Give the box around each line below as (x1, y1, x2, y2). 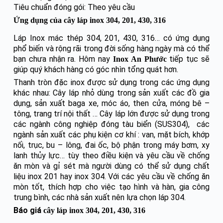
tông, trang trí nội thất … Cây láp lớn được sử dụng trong (13, 109, 210, 119)
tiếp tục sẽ (166, 54, 210, 64)
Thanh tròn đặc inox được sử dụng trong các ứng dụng (13, 78, 210, 88)
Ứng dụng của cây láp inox (13, 16, 104, 25)
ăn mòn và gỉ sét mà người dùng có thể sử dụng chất (13, 161, 210, 171)
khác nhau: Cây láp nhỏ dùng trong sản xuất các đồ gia (13, 88, 210, 98)
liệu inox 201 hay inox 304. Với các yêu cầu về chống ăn (13, 172, 210, 182)
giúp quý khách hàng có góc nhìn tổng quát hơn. (13, 65, 178, 75)
